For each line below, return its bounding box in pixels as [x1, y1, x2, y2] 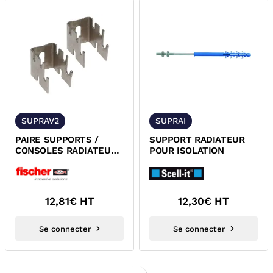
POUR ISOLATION [149, 145, 224, 156]
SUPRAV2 [21, 116, 59, 126]
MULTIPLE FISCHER [15, 156, 100, 167]
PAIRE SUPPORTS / [15, 134, 99, 145]
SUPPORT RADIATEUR [149, 134, 245, 145]
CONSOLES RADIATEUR [15, 145, 117, 156]
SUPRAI [155, 116, 186, 126]
